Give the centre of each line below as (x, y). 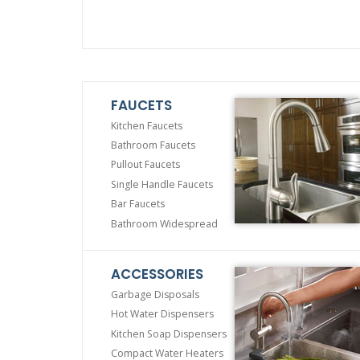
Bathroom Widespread (164, 223)
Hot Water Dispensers (162, 314)
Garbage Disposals (155, 295)
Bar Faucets (138, 204)
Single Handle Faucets (162, 184)
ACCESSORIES (157, 274)
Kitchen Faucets (147, 125)
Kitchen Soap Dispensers (169, 333)
